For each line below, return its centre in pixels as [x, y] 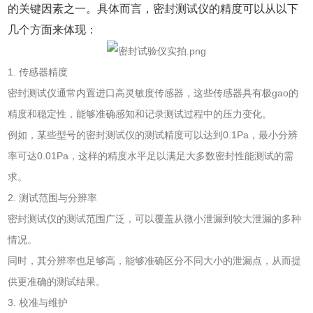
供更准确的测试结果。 [57, 282]
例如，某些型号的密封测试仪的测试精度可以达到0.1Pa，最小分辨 [153, 135]
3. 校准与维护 [38, 303]
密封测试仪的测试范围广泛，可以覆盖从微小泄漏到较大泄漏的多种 [155, 219]
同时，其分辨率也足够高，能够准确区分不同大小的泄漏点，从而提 [155, 261]
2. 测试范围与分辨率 [53, 198]
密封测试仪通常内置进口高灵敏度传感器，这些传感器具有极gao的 [153, 93]
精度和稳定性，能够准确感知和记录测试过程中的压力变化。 [140, 114]
